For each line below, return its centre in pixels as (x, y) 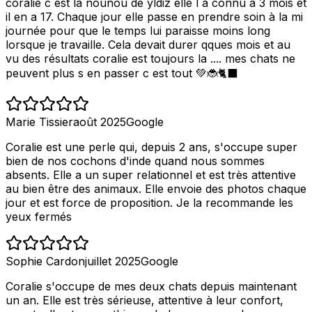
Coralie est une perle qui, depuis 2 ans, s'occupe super (151, 147)
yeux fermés (39, 216)
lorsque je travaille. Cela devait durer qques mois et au (148, 44)
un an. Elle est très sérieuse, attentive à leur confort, (145, 300)
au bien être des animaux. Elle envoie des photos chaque (156, 188)
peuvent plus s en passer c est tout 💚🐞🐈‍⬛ (122, 73)
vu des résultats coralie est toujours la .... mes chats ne (150, 58)
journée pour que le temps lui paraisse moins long (138, 30)
